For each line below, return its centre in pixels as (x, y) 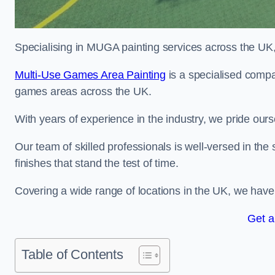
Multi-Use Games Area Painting (90, 75)
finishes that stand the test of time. (97, 163)
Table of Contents (72, 254)
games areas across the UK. (83, 91)
